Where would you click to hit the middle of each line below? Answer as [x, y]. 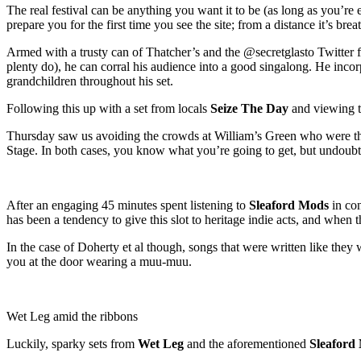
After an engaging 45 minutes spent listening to [128, 205]
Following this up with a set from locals [108, 108]
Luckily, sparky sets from [72, 343]
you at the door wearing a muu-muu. [99, 261]
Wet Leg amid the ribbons [72, 316]
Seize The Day [249, 108]
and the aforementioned [247, 343]
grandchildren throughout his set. [90, 81]
